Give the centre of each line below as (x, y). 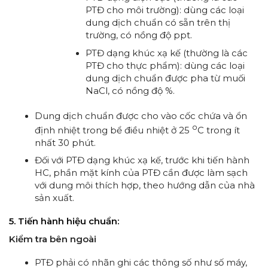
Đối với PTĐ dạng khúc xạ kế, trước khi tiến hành (142, 160)
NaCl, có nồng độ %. (130, 90)
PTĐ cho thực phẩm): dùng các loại (165, 65)
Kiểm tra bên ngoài (53, 239)
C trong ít (219, 130)
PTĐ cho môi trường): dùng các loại (165, 10)
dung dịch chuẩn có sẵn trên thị (158, 23)
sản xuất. (55, 198)
